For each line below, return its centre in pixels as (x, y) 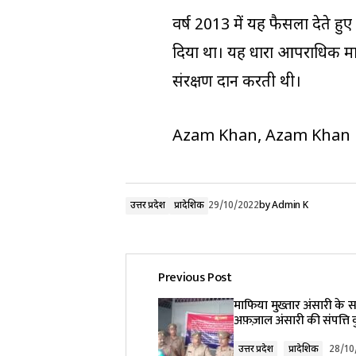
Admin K (290, 206)
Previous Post (195, 278)
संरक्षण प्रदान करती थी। (237, 83)
